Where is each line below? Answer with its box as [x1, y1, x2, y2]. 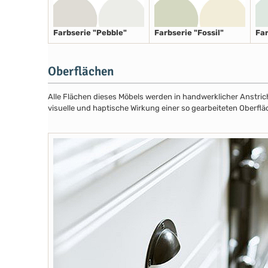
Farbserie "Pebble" [53, 28, 127, 38]
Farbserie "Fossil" [154, 28, 224, 38]
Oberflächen [48, 63, 114, 79]
